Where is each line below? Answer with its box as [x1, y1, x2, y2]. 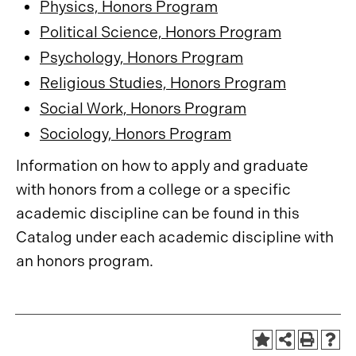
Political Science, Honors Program [40, 23, 281, 41]
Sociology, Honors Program [40, 125, 231, 143]
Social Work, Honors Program [40, 99, 246, 118]
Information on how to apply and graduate [16, 157, 308, 175]
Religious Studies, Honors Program [40, 74, 286, 92]
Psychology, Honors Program [40, 48, 243, 67]
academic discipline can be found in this [16, 204, 300, 222]
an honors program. [16, 252, 153, 270]
